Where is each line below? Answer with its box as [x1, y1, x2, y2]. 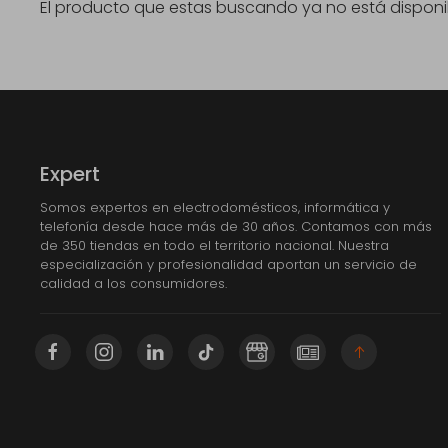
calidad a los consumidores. [40, 274, 227, 294]
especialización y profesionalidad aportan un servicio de [40, 255, 417, 275]
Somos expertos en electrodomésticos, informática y [40, 198, 390, 218]
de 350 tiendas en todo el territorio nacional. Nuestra [40, 236, 389, 256]
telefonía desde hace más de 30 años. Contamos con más [40, 217, 432, 237]
